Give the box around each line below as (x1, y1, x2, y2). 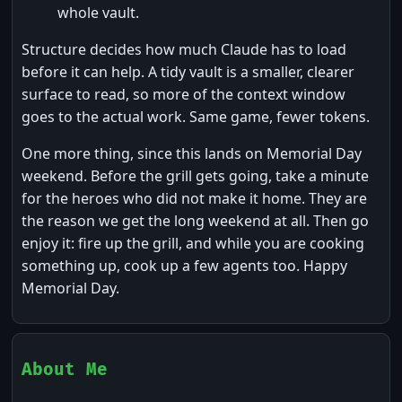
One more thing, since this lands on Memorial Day (22, 144, 362, 164)
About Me (22, 359, 108, 380)
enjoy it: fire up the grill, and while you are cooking (22, 233, 364, 254)
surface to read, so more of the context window (22, 84, 345, 105)
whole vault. (57, 3, 139, 23)
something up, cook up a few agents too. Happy (22, 256, 347, 276)
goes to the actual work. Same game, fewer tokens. (22, 107, 370, 127)
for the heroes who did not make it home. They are (22, 188, 367, 209)
